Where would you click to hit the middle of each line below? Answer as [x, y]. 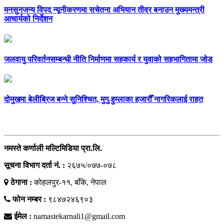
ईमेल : [23, 216]
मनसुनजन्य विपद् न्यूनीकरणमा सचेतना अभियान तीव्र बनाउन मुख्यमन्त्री [104, 10]
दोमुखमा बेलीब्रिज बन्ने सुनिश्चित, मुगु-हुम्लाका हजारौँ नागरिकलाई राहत [103, 99]
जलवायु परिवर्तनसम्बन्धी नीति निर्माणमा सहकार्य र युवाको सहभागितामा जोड [108, 59]
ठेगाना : [21, 182]
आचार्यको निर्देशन [28, 19]
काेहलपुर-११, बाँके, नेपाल [70, 182]
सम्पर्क [14, 120]
